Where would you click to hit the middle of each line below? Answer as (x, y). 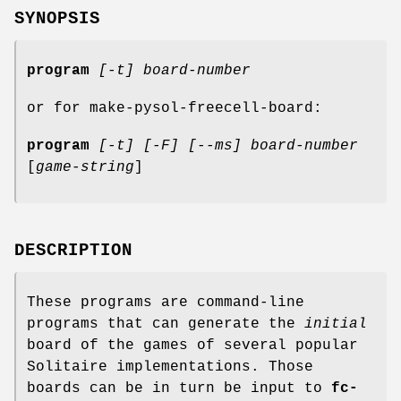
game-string (85, 167)
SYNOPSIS (57, 18)
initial (336, 324)
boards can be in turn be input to (179, 388)
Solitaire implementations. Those (170, 367)
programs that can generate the (166, 324)
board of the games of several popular (192, 345)
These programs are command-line (166, 302)
